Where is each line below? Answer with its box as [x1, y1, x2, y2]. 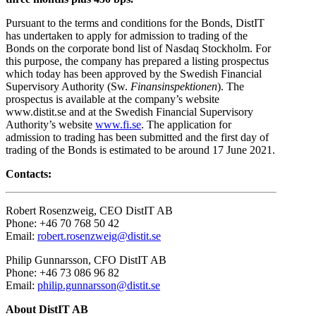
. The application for [141, 118, 231, 130]
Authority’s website [6, 118, 95, 130]
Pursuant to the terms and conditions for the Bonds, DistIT [6, 16, 265, 29]
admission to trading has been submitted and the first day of [6, 130, 269, 143]
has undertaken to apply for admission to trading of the [6, 29, 248, 42]
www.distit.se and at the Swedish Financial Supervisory [6, 105, 253, 118]
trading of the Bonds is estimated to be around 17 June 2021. [6, 143, 275, 156]
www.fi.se [95, 118, 141, 130]
